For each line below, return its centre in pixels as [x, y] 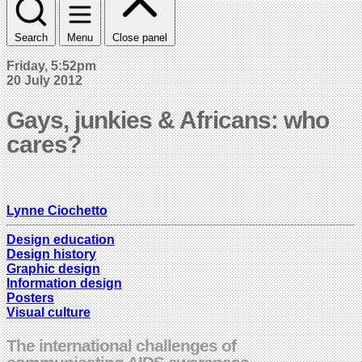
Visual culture [48, 312]
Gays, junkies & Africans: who [168, 120]
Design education [61, 239]
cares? [44, 144]
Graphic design [53, 268]
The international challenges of [121, 345]
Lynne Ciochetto [57, 210]
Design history [51, 254]
